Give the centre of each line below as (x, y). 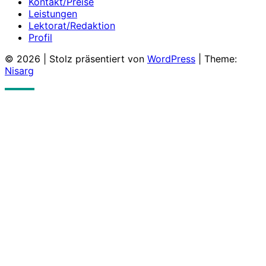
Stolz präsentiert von (98, 58)
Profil (40, 37)
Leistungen (53, 13)
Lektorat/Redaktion (72, 25)
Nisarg (19, 70)
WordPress (171, 58)
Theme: (221, 58)
